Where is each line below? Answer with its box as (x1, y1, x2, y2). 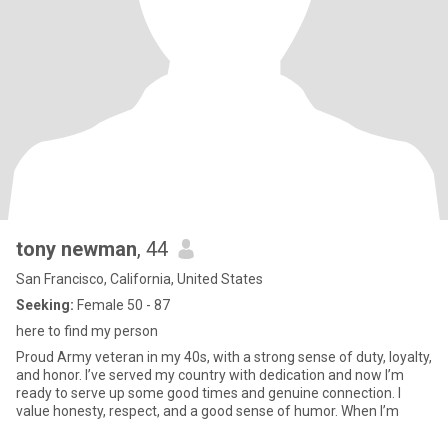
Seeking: (16, 297, 74, 313)
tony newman (16, 237, 137, 261)
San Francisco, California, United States (16, 271, 263, 287)
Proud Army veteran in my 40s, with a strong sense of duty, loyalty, (16, 349, 432, 365)
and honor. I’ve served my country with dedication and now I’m (16, 367, 404, 383)
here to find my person (16, 323, 158, 339)
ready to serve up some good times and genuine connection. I (16, 385, 401, 401)
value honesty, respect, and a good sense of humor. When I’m (16, 403, 399, 419)
